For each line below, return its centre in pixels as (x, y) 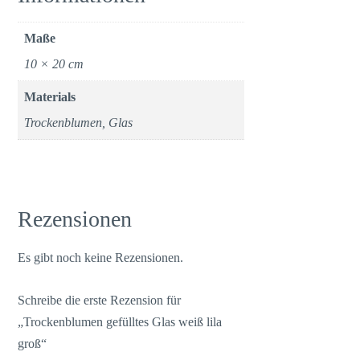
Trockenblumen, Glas (79, 123)
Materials (50, 97)
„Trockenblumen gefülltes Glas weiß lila (120, 321)
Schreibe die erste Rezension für (100, 300)
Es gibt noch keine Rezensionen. (101, 258)
